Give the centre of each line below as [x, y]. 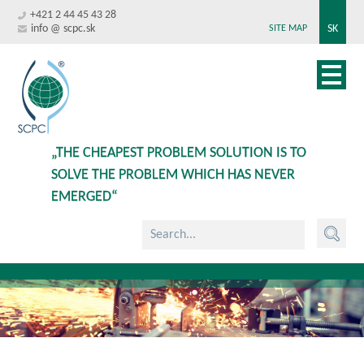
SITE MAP [288, 28]
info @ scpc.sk [63, 29]
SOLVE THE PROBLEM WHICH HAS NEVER [173, 175]
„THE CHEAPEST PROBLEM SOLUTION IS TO [178, 153]
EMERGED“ [84, 197]
